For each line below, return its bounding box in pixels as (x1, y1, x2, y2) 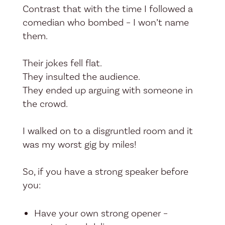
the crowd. (22, 97, 68, 110)
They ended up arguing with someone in (22, 84, 193, 96)
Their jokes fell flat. (22, 57, 102, 69)
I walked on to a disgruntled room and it (22, 125, 193, 137)
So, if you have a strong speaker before (22, 165, 188, 178)
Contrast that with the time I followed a (22, 3, 193, 15)
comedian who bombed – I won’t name (22, 16, 189, 29)
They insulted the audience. (22, 70, 140, 83)
